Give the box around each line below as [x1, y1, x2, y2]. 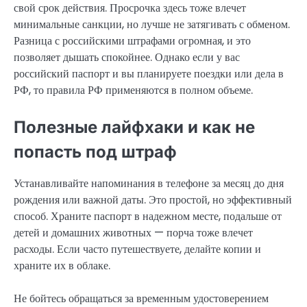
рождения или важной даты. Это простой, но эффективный [14, 192, 292, 208]
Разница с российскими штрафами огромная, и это [14, 32, 251, 49]
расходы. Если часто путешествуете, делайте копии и [14, 241, 261, 258]
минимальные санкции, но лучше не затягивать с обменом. [14, 16, 290, 32]
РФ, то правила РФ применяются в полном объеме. [14, 82, 253, 98]
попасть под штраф [14, 142, 177, 162]
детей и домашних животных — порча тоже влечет [14, 225, 253, 241]
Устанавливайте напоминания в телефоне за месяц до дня [14, 175, 284, 192]
